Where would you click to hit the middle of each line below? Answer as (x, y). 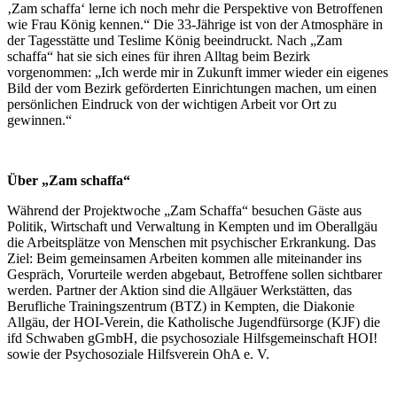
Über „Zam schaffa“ (69, 181)
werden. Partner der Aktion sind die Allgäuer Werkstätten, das (179, 291)
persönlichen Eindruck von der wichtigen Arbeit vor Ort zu (172, 105)
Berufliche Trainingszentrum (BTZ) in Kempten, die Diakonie (181, 307)
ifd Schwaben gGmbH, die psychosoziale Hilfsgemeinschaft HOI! (192, 339)
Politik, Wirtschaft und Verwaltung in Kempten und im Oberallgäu (192, 227)
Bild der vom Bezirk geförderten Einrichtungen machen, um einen (192, 89)
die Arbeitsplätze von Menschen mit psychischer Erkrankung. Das (191, 243)
